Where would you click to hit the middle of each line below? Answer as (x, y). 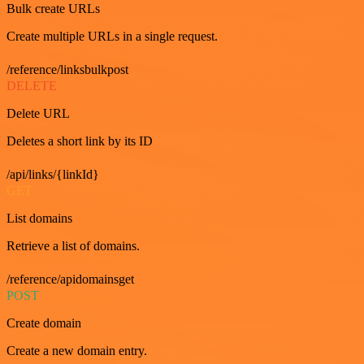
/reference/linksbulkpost (67, 69)
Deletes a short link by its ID (80, 141)
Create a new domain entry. (77, 350)
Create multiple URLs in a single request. (112, 36)
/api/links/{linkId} (53, 174)
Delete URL (38, 113)
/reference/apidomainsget (70, 279)
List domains (39, 218)
